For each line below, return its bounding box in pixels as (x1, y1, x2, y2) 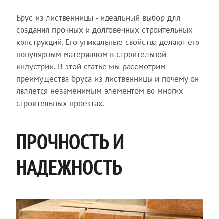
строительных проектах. (16, 98, 105, 109)
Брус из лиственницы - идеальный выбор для (16, 12, 180, 23)
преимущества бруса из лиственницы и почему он (16, 73, 199, 84)
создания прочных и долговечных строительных (16, 24, 193, 35)
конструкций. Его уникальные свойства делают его (16, 37, 199, 47)
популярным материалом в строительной (16, 49, 166, 60)
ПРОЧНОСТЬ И (16, 128, 124, 155)
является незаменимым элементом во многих (16, 86, 183, 96)
